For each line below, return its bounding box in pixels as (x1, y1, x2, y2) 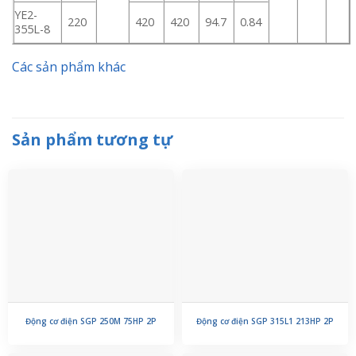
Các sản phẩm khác (12, 58, 126, 76)
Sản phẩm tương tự (12, 129, 172, 151)
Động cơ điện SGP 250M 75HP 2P (25, 315, 157, 327)
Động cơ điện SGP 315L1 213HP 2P (196, 315, 334, 327)
